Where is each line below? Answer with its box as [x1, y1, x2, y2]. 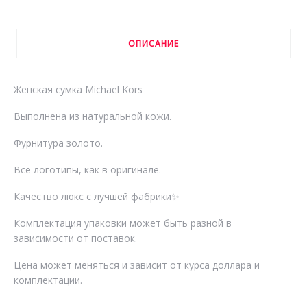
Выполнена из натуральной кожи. [13, 109, 171, 123]
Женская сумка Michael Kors [13, 82, 143, 96]
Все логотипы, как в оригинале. [13, 162, 161, 176]
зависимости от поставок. [13, 231, 137, 245]
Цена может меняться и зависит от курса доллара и [13, 258, 260, 271]
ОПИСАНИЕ [128, 37, 179, 49]
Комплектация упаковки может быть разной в [13, 216, 232, 230]
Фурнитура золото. [13, 136, 103, 149]
